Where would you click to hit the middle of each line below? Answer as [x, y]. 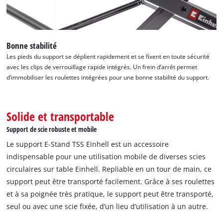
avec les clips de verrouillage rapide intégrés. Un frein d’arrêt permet [102, 67]
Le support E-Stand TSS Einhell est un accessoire [88, 144]
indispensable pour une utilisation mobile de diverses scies [106, 156]
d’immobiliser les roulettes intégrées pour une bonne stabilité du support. [108, 78]
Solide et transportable [60, 116]
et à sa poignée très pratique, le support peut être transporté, [110, 194]
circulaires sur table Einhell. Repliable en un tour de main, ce [109, 169]
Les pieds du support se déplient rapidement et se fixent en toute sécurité [108, 57]
